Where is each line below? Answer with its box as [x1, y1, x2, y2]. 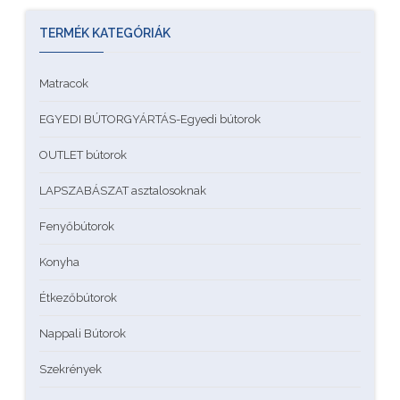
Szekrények [39, 362, 102, 376]
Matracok [39, 76, 88, 90]
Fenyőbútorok [39, 219, 114, 233]
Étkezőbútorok [39, 290, 117, 304]
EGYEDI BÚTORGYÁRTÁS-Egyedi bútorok [39, 112, 261, 126]
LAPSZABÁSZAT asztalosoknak [39, 183, 206, 197]
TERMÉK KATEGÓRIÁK [39, 25, 171, 40]
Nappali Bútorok [39, 326, 126, 340]
